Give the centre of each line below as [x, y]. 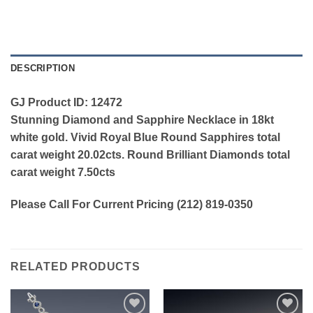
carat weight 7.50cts [63, 173]
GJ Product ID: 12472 [66, 103]
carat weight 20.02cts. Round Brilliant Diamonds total [150, 155]
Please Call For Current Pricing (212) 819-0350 [132, 204]
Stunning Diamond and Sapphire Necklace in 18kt [142, 120]
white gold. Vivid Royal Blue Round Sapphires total [145, 138]
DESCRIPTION [43, 68]
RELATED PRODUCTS [75, 266]
